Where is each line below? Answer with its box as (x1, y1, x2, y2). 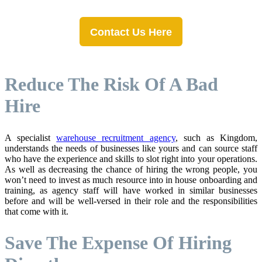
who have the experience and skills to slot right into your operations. (5, 153, 257, 164)
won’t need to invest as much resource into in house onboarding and (5, 174, 257, 185)
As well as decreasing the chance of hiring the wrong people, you (5, 164, 257, 174)
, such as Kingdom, (175, 132, 258, 143)
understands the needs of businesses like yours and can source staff (5, 143, 257, 153)
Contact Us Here (90, 26, 172, 39)
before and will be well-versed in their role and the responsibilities (5, 195, 257, 206)
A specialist (5, 132, 57, 143)
